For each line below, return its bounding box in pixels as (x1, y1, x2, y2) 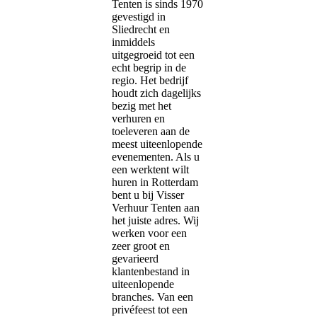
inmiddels (112, 36, 155, 49)
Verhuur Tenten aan (112, 202, 200, 214)
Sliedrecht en (112, 23, 170, 36)
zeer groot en (112, 240, 170, 253)
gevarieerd (112, 253, 158, 265)
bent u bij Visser (112, 189, 184, 202)
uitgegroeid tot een (112, 49, 195, 62)
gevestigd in (112, 11, 166, 23)
